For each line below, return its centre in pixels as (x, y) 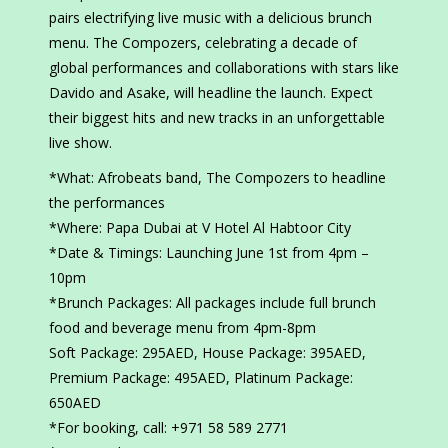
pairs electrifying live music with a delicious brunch (210, 18)
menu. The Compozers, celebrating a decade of (203, 43)
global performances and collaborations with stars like (224, 68)
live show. (80, 143)
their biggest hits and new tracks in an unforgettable (217, 118)
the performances (107, 203)
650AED (75, 403)
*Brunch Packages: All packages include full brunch (212, 303)
